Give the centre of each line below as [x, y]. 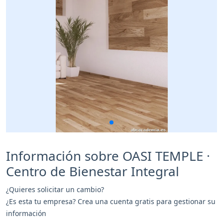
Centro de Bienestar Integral [93, 171]
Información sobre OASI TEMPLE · [108, 156]
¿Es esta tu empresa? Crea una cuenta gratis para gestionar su [111, 201]
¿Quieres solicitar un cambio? [55, 189]
